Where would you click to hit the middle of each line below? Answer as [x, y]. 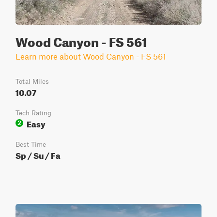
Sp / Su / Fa [38, 154]
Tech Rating [33, 113]
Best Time [31, 144]
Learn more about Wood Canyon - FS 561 [91, 56]
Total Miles [32, 81]
